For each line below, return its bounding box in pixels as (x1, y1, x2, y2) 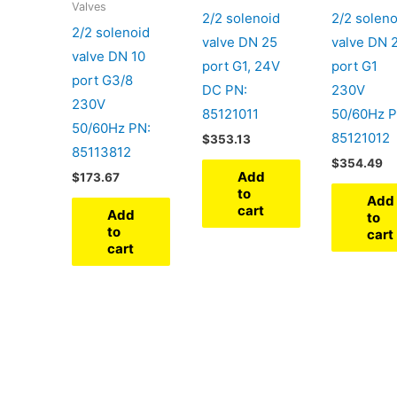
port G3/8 (72, 71, 134, 89)
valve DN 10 (72, 47, 146, 65)
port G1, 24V (201, 57, 280, 74)
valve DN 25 (201, 33, 277, 51)
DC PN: (201, 81, 247, 98)
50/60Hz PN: (72, 119, 152, 136)
